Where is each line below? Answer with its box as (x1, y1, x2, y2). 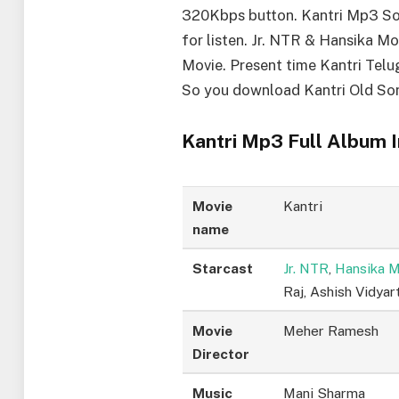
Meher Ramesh (283, 322, 379, 339)
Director (192, 346, 250, 362)
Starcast (192, 260, 254, 277)
